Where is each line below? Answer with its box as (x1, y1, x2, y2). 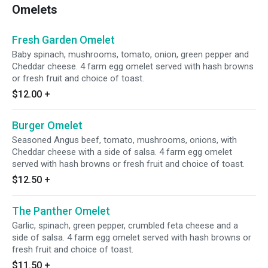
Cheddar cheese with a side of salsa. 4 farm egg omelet (12, 147, 232, 157)
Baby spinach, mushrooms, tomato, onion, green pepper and (12, 49, 249, 60)
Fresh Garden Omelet (12, 33, 115, 46)
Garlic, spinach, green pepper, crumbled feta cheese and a (12, 220, 238, 231)
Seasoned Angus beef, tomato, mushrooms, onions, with (12, 135, 237, 145)
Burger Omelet (12, 119, 83, 132)
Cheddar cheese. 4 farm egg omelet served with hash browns (12, 61, 254, 72)
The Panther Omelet (12, 205, 110, 217)
